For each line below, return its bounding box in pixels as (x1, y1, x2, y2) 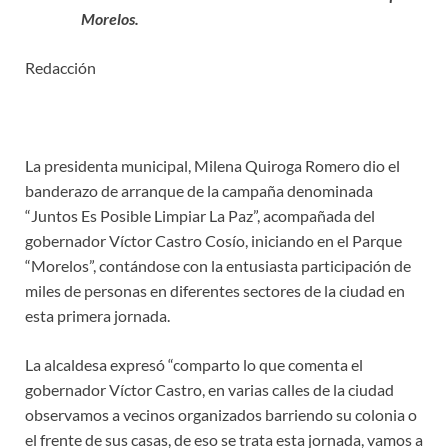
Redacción (25, 58, 96, 78)
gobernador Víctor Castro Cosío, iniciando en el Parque (25, 231, 402, 251)
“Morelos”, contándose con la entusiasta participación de (25, 256, 411, 276)
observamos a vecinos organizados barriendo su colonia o (25, 405, 417, 425)
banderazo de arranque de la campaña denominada (25, 181, 373, 201)
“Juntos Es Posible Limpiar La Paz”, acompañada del (25, 206, 375, 226)
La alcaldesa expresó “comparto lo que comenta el (25, 355, 363, 375)
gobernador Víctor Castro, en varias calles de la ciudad (25, 380, 394, 400)
